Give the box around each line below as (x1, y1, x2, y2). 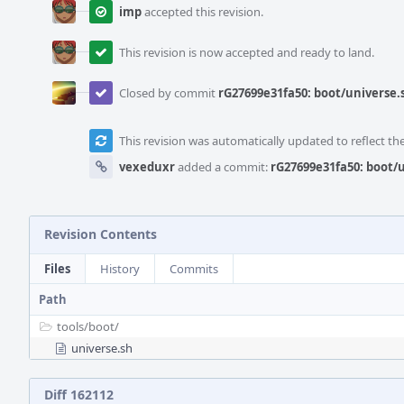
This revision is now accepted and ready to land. (119, 44, 374, 60)
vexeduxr (119, 159, 175, 175)
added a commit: (175, 159, 271, 175)
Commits (170, 261, 218, 277)
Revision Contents (44, 225, 157, 243)
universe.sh (71, 340, 133, 356)
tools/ (57, 318, 88, 335)
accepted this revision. (142, 4, 263, 20)
